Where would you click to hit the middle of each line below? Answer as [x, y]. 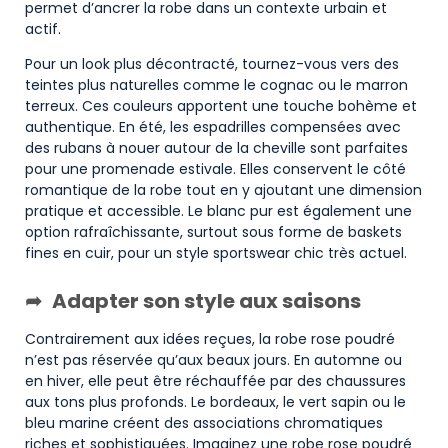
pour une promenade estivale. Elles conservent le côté [215, 169]
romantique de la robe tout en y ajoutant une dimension [223, 190]
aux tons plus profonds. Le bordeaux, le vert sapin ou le [215, 402]
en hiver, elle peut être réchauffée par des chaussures [215, 381]
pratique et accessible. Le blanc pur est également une [218, 211]
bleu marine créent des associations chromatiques [204, 423]
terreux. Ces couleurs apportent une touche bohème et [221, 106]
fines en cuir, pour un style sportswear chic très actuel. [216, 253]
